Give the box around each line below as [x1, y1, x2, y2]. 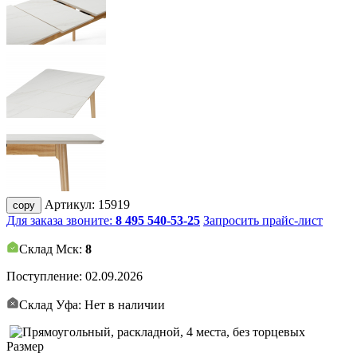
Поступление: [6, 269, 82, 283]
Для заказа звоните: [6, 213, 112, 227]
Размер [6, 339, 44, 353]
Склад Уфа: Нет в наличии [19, 297, 165, 312]
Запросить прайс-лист [203, 213, 323, 227]
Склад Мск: [19, 241, 85, 256]
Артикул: [45, 197, 95, 211]
